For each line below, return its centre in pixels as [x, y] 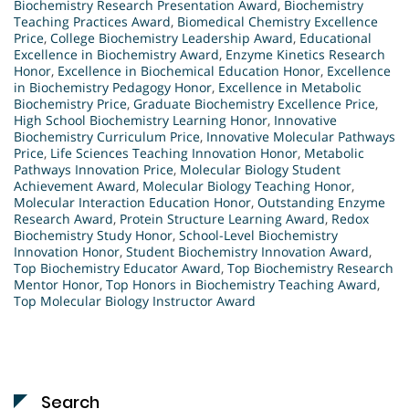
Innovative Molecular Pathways [301, 136]
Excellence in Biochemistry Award [116, 54]
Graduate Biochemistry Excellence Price [254, 103]
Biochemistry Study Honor [93, 235]
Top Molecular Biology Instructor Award [135, 300]
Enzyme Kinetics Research [305, 54]
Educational [336, 37]
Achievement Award [75, 185]
